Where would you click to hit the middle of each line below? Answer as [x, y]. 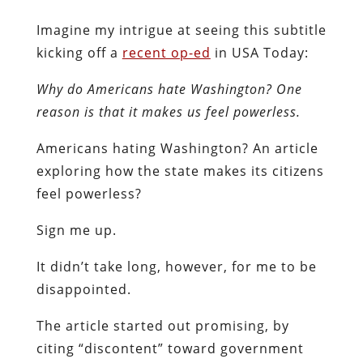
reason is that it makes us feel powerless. [168, 111]
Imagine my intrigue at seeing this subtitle [181, 30]
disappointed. [83, 289]
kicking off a [79, 52]
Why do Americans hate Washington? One [169, 89]
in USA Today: [259, 52]
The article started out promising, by [162, 325]
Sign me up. [76, 230]
